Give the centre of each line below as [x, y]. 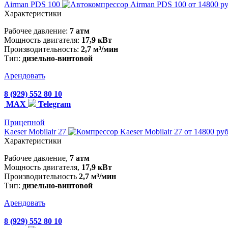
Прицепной [24, 123]
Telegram [53, 104]
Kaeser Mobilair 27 [36, 132]
